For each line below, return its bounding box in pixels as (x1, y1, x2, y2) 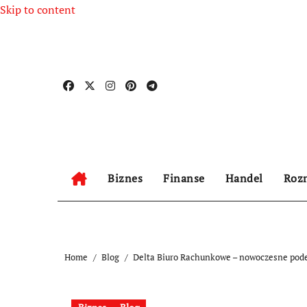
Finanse (163, 171, 205, 186)
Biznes (108, 171, 143, 186)
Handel (225, 171, 263, 186)
